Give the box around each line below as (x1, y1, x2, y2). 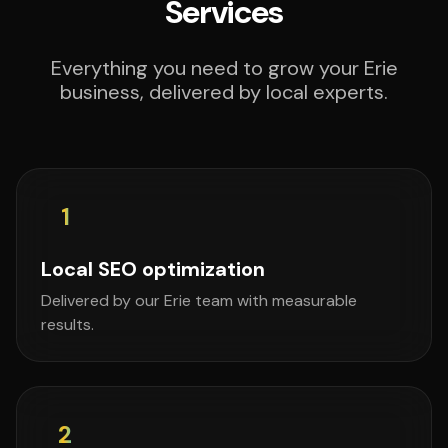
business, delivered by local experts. (60, 79, 388, 105)
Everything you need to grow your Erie (50, 55, 398, 81)
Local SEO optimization (41, 256, 265, 282)
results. (41, 314, 94, 335)
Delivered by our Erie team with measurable (41, 290, 357, 311)
